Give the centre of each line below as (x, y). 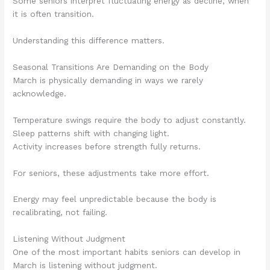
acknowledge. (40, 93)
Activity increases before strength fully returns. (107, 146)
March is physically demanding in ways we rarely (108, 80)
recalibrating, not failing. (60, 212)
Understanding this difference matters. (89, 40)
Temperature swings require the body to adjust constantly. (130, 120)
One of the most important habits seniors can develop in (127, 252)
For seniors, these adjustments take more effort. (111, 173)
